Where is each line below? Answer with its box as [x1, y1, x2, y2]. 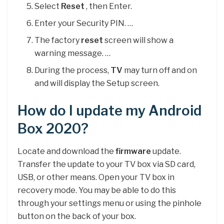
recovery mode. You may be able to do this [17, 185, 176, 195]
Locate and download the [17, 146, 115, 156]
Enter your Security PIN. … [34, 18, 133, 28]
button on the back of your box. [17, 211, 136, 221]
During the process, [34, 65, 111, 75]
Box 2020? [17, 120, 88, 137]
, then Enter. [86, 1, 132, 11]
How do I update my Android [17, 102, 201, 119]
